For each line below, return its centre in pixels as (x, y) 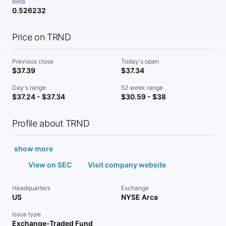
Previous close (33, 61)
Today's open (140, 61)
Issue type (26, 214)
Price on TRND (42, 37)
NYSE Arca (139, 197)
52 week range (142, 88)
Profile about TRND (51, 123)
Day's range (29, 88)
